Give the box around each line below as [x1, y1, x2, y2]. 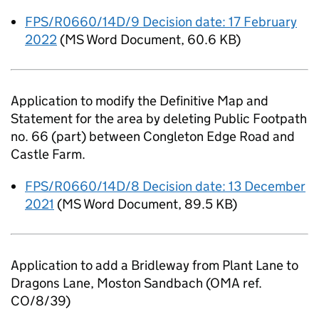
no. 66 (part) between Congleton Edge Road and [11, 128, 295, 145]
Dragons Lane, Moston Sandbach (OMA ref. [11, 275, 262, 291]
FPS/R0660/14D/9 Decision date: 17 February [25, 14, 297, 30]
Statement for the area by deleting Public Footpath [11, 110, 307, 127]
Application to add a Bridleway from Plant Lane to [11, 257, 298, 273]
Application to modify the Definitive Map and [11, 93, 268, 109]
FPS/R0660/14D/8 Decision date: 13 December [25, 178, 305, 194]
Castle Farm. [11, 146, 85, 162]
